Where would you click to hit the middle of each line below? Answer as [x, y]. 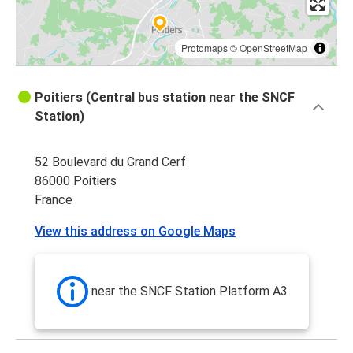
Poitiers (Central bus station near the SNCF [165, 98]
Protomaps [204, 48]
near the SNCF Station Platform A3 [190, 292]
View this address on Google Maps [135, 232]
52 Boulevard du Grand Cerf [110, 162]
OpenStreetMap [273, 48]
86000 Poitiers [76, 181]
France [54, 200]
